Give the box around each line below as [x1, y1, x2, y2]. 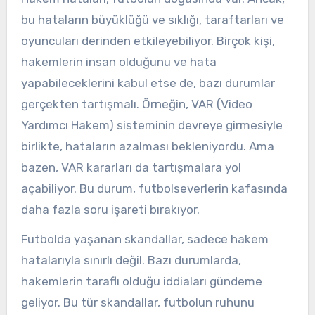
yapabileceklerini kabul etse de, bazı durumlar [20, 75, 275, 90]
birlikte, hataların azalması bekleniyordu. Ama [20, 139, 274, 153]
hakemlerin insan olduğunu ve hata [20, 54, 217, 69]
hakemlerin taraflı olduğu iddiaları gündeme [20, 274, 262, 289]
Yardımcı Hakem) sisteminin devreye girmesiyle [20, 117, 283, 132]
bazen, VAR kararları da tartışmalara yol [20, 160, 241, 174]
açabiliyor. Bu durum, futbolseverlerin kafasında [20, 181, 288, 195]
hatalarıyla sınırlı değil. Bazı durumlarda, [20, 253, 241, 268]
